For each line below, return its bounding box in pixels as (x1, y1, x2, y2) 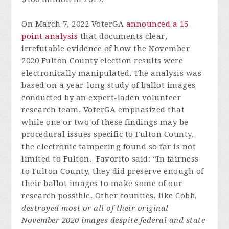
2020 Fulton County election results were (21, 56, 184, 66)
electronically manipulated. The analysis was (21, 68, 202, 78)
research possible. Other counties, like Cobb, (21, 191, 197, 201)
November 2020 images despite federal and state (21, 216, 205, 225)
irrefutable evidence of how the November (21, 44, 190, 54)
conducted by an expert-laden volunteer (21, 93, 181, 103)
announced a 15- (126, 19, 192, 29)
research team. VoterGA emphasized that (21, 105, 185, 115)
